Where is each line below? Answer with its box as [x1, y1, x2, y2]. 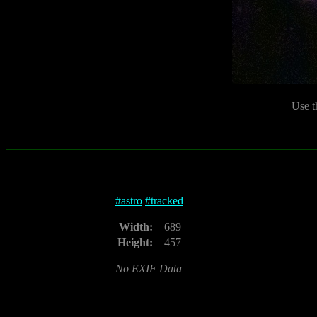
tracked [151, 195, 183, 207]
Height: [117, 236, 153, 248]
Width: [119, 221, 153, 233]
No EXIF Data [115, 263, 182, 275]
